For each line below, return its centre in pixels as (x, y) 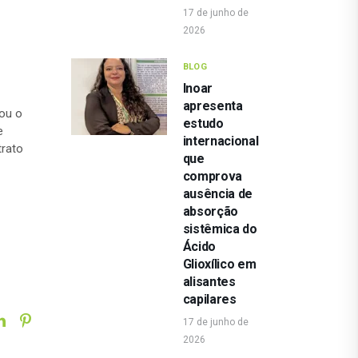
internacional (221, 141)
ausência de (217, 194)
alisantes (209, 282)
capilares (209, 300)
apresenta (213, 106)
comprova (212, 177)
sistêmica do (220, 229)
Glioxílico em (219, 265)
